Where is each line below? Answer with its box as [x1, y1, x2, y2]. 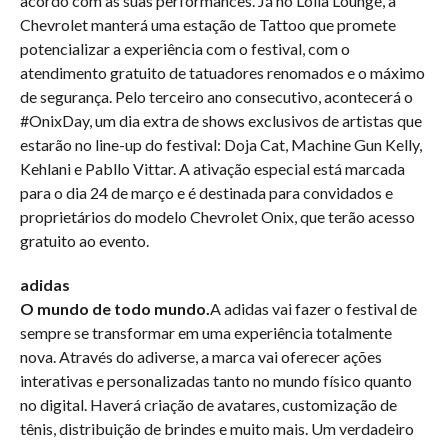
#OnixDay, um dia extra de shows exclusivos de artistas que [20, 111, 422, 130]
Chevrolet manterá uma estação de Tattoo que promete [20, 15, 396, 34]
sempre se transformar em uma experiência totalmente [20, 323, 392, 342]
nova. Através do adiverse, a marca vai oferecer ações [20, 347, 382, 366]
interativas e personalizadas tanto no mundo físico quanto [20, 371, 412, 390]
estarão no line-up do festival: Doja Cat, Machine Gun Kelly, [20, 135, 422, 154]
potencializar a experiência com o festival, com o [20, 39, 350, 58]
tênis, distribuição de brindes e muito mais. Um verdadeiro [20, 419, 414, 438]
